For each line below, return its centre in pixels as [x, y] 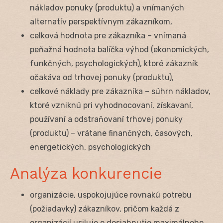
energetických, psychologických [90, 147]
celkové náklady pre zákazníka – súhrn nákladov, [120, 91]
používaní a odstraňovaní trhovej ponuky [106, 119]
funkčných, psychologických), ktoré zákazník [114, 63]
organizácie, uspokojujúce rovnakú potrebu [111, 195]
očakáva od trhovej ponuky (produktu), [102, 77]
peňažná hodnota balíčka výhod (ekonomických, [119, 49]
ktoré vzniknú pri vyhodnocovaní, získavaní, [111, 105]
